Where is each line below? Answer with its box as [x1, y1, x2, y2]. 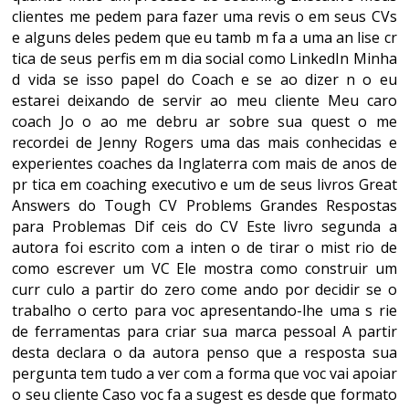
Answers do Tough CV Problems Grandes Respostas [12, 195, 397, 215]
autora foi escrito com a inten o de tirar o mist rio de [12, 237, 397, 257]
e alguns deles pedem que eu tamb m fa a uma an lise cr [12, 27, 397, 47]
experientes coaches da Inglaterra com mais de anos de [12, 153, 397, 173]
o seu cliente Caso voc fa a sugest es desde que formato [12, 384, 397, 404]
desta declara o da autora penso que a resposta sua [12, 342, 397, 362]
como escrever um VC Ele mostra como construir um [12, 258, 397, 278]
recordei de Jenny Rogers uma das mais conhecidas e [12, 132, 397, 152]
